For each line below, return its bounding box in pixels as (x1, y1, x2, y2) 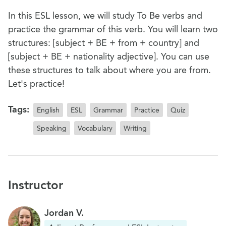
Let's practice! (8, 78, 65, 89)
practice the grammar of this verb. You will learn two (8, 24, 218, 35)
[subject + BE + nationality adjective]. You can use (8, 51, 209, 62)
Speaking (37, 124, 67, 133)
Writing (124, 124, 147, 133)
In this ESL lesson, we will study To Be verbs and (8, 10, 202, 21)
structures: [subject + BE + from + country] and (8, 37, 199, 48)
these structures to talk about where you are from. (8, 65, 211, 76)
